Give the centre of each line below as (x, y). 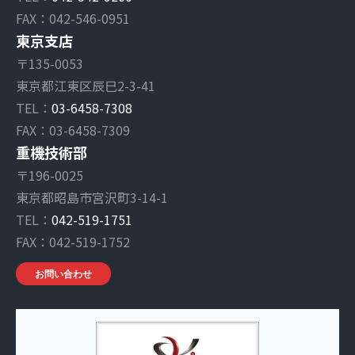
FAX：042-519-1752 (73, 241)
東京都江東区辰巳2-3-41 (86, 85)
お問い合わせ (63, 273)
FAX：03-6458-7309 (73, 130)
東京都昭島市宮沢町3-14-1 (92, 197)
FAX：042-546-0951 (73, 18)
